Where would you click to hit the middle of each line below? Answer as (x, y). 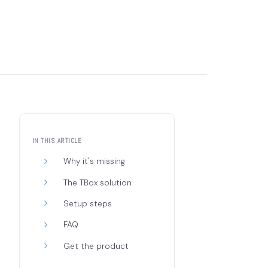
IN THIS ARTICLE (57, 140)
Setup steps (88, 204)
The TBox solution (98, 182)
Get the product (96, 246)
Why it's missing (95, 162)
